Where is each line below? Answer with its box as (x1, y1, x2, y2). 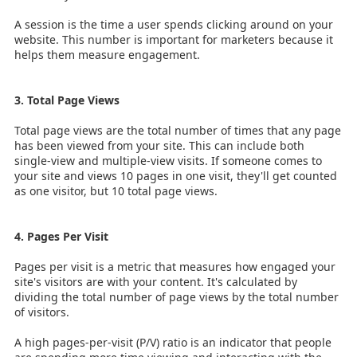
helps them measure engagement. (14, 46, 200, 62)
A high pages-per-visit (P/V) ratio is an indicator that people (14, 334, 331, 350)
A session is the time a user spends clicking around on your (14, 16, 333, 32)
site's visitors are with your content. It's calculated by (14, 273, 297, 289)
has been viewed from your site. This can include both (14, 137, 304, 153)
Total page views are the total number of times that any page (14, 122, 341, 138)
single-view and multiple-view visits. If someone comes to (14, 152, 322, 168)
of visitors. (14, 304, 69, 320)
